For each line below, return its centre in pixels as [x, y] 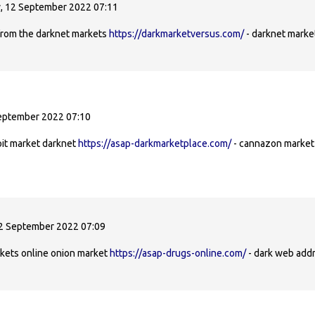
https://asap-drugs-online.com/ [178, 253]
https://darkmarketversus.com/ [176, 33]
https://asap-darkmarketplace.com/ [155, 143]
